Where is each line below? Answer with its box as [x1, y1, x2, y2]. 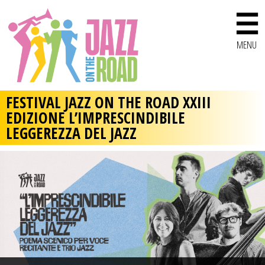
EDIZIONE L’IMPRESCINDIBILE [6, 107, 185, 129]
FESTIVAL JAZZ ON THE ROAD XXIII [6, 92, 211, 114]
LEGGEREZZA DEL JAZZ [6, 122, 137, 144]
